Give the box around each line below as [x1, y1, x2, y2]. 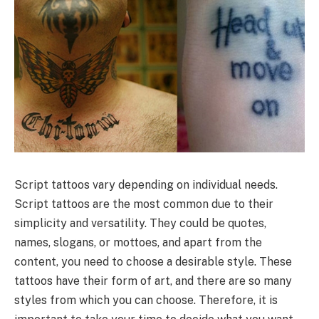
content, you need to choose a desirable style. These [14, 254, 292, 268]
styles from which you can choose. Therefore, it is [14, 293, 278, 307]
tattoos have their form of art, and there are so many [14, 273, 292, 288]
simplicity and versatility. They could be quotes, [14, 216, 266, 230]
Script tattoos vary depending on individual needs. [14, 177, 278, 192]
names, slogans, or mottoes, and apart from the [14, 235, 262, 249]
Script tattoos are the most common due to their [14, 197, 273, 211]
